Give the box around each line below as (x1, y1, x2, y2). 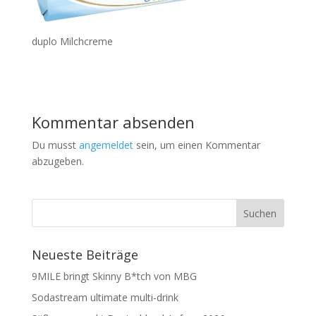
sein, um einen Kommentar (133, 138, 260, 152)
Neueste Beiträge (31, 246, 138, 264)
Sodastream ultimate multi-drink (31, 291, 178, 305)
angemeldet (78, 138, 133, 152)
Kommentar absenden (31, 111, 195, 133)
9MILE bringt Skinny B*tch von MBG (31, 269, 197, 284)
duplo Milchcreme (31, 35, 113, 49)
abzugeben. (31, 154, 84, 169)
